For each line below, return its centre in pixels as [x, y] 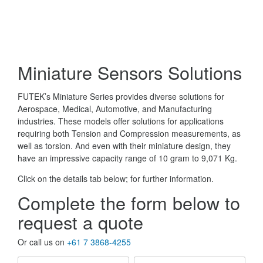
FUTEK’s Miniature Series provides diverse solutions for [121, 96]
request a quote [80, 222]
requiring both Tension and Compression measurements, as [129, 133]
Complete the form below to [129, 203]
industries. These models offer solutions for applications [121, 121]
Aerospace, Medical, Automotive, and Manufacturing [115, 109]
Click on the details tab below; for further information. [116, 178]
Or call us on [42, 242]
